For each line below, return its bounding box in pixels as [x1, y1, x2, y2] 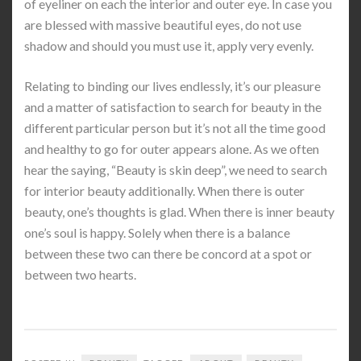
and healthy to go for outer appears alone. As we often [24, 141, 319, 156]
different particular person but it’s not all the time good [24, 120, 326, 135]
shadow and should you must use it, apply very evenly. [24, 38, 313, 53]
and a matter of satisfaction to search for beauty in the [24, 99, 322, 114]
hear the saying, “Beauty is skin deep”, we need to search [24, 162, 327, 177]
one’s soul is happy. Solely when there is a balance [24, 225, 290, 240]
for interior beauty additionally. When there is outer [24, 183, 305, 198]
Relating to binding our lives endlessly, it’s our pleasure [24, 78, 321, 93]
